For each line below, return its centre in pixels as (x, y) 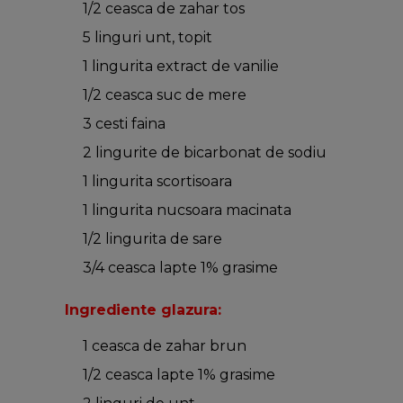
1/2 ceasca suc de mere (165, 95)
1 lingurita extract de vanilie (181, 67)
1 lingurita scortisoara (157, 182)
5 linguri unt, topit (148, 38)
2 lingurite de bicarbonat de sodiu (205, 153)
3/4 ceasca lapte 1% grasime (180, 268)
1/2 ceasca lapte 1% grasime (179, 375)
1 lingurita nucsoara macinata (187, 210)
